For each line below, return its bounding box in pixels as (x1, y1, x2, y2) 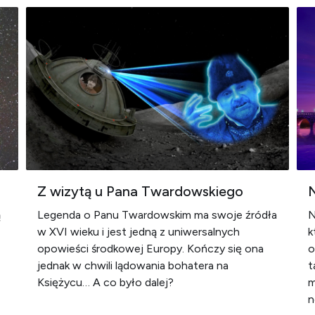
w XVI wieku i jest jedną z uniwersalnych (37, 225, 240, 238)
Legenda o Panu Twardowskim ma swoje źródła (37, 208, 278, 221)
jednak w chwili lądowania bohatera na (37, 259, 229, 272)
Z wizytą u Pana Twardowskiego (37, 183, 244, 200)
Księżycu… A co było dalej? (37, 276, 174, 289)
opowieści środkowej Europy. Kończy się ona (37, 242, 264, 255)
